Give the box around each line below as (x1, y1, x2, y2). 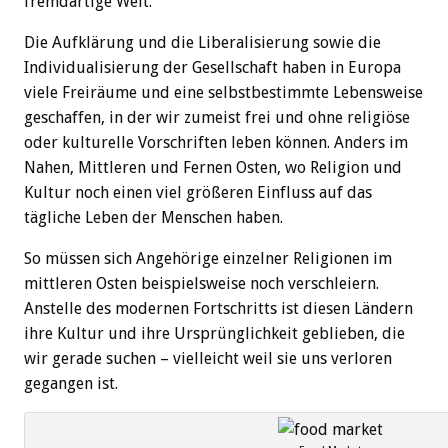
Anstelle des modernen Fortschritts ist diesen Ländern (24, 299, 413, 319)
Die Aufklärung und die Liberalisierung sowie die (24, 33, 381, 53)
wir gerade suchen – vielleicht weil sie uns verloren (24, 349, 392, 369)
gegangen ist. (24, 374, 118, 394)
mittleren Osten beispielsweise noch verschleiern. (24, 274, 379, 294)
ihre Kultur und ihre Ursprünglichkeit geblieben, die (24, 324, 405, 344)
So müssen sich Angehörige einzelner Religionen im (24, 249, 392, 269)
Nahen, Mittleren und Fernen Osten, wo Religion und (24, 158, 402, 178)
